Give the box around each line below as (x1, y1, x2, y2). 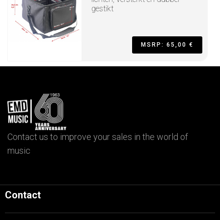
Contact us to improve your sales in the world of (7, 132, 188, 142)
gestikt (91, 4, 113, 13)
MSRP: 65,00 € (141, 41, 193, 48)
